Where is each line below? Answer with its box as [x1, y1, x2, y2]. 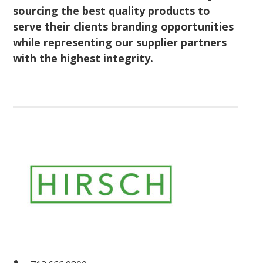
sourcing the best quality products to [13, 3, 211, 18]
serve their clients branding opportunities [13, 19, 234, 33]
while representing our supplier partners [13, 35, 227, 49]
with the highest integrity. [13, 50, 154, 65]
